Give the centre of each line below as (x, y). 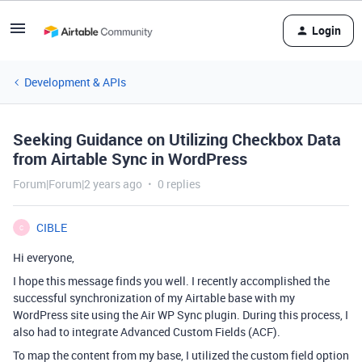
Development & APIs (75, 82)
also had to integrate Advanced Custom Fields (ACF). (147, 332)
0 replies (179, 184)
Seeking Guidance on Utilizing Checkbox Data (177, 139)
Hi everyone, (44, 257)
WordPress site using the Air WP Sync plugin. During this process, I (181, 315)
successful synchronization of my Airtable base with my (154, 298)
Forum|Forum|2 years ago (78, 184)
